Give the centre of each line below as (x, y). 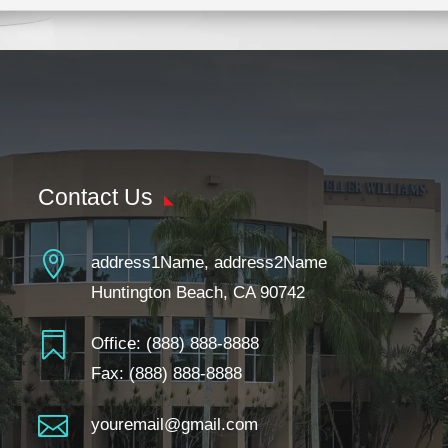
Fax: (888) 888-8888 (166, 373)
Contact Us (95, 196)
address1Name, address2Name (208, 262)
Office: (118, 343)
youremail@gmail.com (174, 424)
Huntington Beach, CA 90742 (197, 292)
